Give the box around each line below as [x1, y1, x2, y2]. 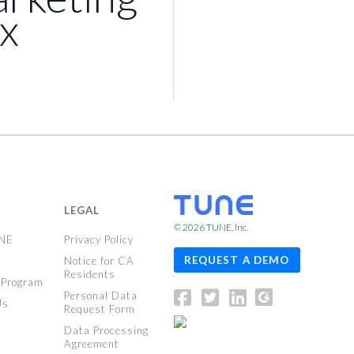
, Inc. [231, 221, 248, 234]
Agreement [64, 337, 120, 350]
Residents [64, 268, 116, 281]
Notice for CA [64, 254, 135, 267]
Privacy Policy [64, 233, 134, 246]
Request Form [64, 303, 136, 315]
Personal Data [64, 289, 138, 302]
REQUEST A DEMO [183, 254, 290, 267]
